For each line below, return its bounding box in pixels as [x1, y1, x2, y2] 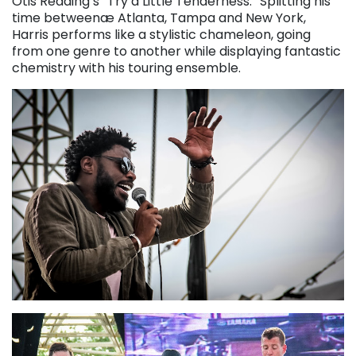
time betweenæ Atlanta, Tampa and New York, [12, 8, 306, 27]
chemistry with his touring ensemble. [12, 58, 241, 77]
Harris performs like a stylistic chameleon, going [12, 25, 311, 44]
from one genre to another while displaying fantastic [12, 41, 341, 60]
